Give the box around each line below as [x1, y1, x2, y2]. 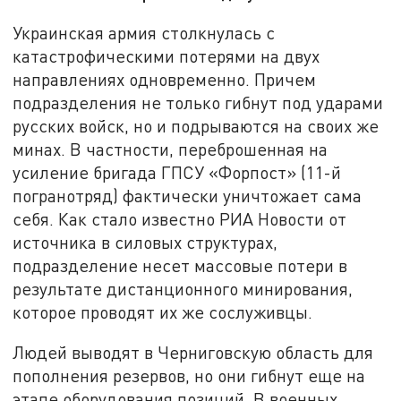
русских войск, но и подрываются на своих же [13, 115, 380, 136]
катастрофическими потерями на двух [13, 45, 320, 66]
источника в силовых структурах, [13, 231, 278, 252]
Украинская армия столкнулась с [13, 21, 276, 43]
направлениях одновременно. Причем [13, 68, 317, 90]
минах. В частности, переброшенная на [13, 138, 328, 159]
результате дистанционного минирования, [13, 277, 354, 299]
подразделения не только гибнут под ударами [13, 91, 384, 113]
